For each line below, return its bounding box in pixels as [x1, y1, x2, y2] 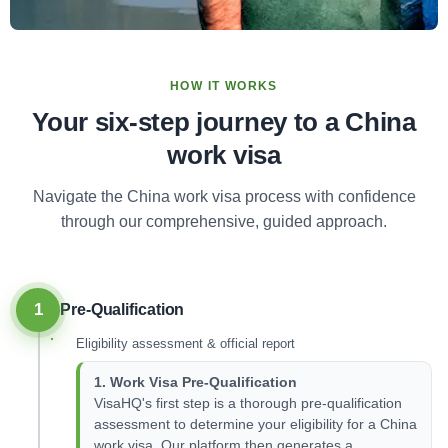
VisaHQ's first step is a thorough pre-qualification [94, 396, 402, 411]
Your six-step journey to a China [32, 107, 416, 137]
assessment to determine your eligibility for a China [94, 417, 417, 432]
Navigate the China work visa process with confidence [32, 188, 416, 205]
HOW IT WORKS [170, 79, 278, 93]
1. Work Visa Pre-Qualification [94, 375, 297, 390]
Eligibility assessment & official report [76, 336, 295, 351]
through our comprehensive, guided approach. [61, 213, 387, 230]
